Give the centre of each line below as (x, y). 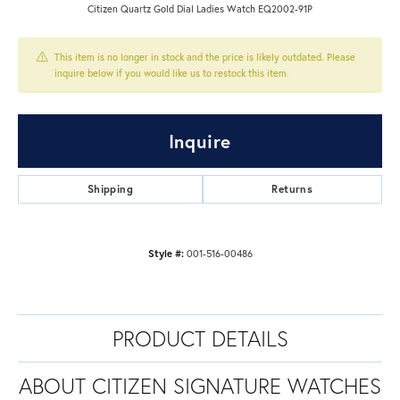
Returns (292, 189)
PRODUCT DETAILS (200, 339)
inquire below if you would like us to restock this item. (172, 73)
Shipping (110, 189)
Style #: (166, 254)
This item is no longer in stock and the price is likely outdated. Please (205, 57)
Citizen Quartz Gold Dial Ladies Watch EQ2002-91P (200, 9)
